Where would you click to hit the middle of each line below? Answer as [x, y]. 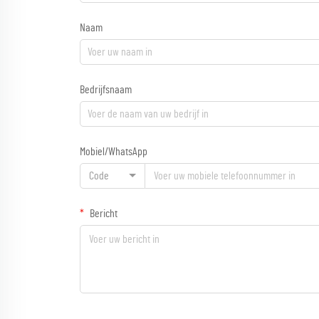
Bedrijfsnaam [106, 89]
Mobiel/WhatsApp [114, 151]
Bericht [103, 213]
